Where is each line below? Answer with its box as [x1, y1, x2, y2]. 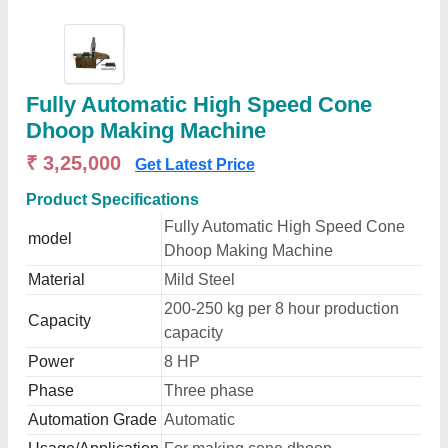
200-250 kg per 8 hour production [164, 300, 399, 317]
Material [28, 271, 85, 288]
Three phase [164, 382, 254, 399]
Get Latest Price [135, 156, 255, 173]
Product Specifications [26, 191, 199, 208]
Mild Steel [164, 271, 235, 288]
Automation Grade [28, 411, 157, 428]
